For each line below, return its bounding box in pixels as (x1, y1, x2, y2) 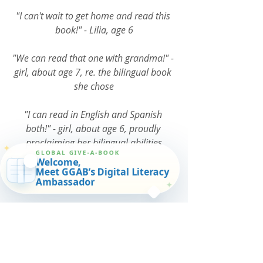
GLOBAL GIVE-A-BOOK (36, 147, 120, 156)
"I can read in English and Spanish (23, 107, 164, 121)
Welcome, (36, 154, 81, 167)
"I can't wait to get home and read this (15, 9, 173, 22)
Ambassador (36, 174, 95, 187)
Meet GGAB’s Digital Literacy (36, 164, 169, 177)
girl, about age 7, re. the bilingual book (14, 65, 174, 79)
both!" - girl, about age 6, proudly (25, 122, 163, 135)
